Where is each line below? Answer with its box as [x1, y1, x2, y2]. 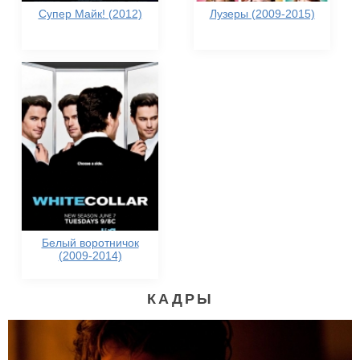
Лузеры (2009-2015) [209, 7, 315, 20]
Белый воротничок [41, 236, 139, 249]
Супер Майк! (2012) [38, 7, 142, 20]
